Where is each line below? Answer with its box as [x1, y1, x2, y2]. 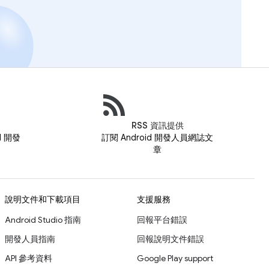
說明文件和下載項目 [5, 194, 80, 205]
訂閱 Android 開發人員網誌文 [101, 132, 213, 144]
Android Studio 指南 [5, 214, 81, 226]
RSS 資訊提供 [131, 120, 184, 131]
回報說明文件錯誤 [137, 234, 204, 245]
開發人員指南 [5, 234, 55, 245]
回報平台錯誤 [137, 214, 187, 226]
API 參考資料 [5, 253, 52, 264]
